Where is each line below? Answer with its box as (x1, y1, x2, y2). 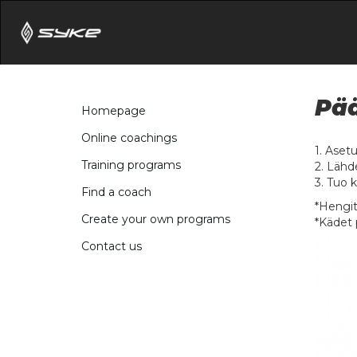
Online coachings (81, 131, 177, 146)
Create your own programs (81, 212, 230, 227)
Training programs (81, 158, 181, 173)
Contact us (81, 239, 142, 254)
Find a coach (81, 185, 151, 200)
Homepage (81, 104, 146, 119)
